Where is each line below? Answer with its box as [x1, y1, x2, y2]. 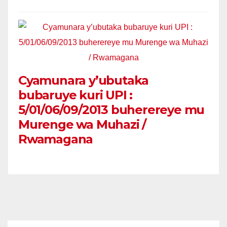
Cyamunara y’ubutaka [18, 72, 149, 88]
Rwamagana [18, 131, 93, 146]
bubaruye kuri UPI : [18, 87, 133, 102]
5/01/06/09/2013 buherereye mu [18, 102, 205, 117]
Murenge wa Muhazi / [18, 117, 146, 132]
